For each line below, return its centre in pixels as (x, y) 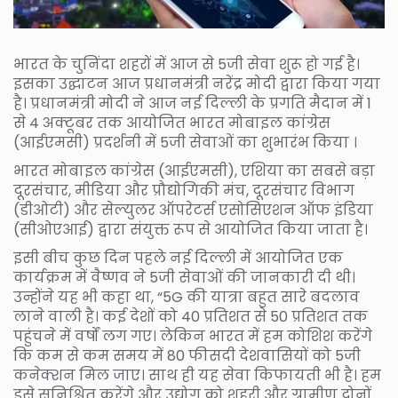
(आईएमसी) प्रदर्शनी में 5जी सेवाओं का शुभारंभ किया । (185, 143)
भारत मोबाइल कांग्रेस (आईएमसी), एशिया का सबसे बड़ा (194, 171)
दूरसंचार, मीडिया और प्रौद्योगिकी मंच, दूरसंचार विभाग (184, 191)
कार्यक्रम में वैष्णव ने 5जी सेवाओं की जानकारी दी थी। (184, 278)
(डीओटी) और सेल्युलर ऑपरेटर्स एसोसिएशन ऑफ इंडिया (193, 211)
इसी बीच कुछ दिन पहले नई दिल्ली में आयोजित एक (178, 259)
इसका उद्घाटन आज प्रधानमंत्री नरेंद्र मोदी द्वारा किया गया (197, 84)
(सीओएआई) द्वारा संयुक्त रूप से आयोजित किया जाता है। (191, 230)
